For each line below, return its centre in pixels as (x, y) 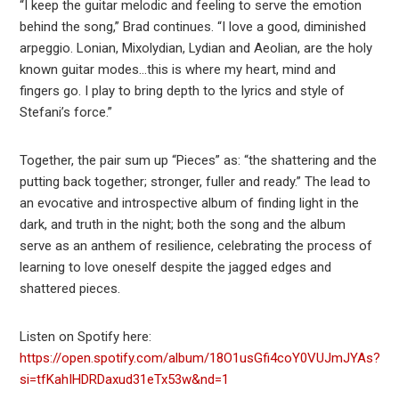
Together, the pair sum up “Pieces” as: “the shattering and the (199, 161)
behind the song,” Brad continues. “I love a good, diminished (193, 27)
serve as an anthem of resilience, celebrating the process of (196, 246)
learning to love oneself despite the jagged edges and (176, 268)
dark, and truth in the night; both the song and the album (183, 225)
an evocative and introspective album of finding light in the (190, 204)
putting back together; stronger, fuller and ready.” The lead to (195, 182)
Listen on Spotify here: (86, 337)
